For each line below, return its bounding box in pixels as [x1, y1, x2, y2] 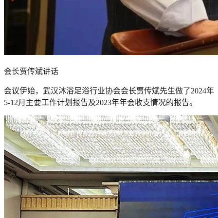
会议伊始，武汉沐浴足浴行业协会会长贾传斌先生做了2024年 [4, 86, 214, 95]
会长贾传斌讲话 [4, 67, 58, 75]
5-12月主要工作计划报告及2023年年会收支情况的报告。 [4, 98, 197, 107]
